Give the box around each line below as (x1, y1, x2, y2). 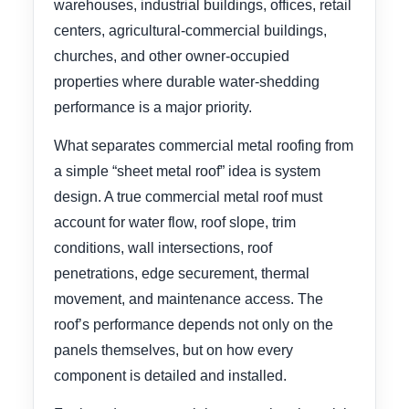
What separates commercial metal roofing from (54, 137, 353, 153)
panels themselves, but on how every (54, 341, 293, 358)
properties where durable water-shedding (54, 73, 320, 89)
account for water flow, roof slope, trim (54, 214, 296, 230)
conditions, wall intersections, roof (54, 239, 272, 256)
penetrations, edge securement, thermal (54, 265, 309, 281)
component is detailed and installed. (54, 367, 287, 383)
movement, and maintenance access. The (54, 290, 323, 307)
